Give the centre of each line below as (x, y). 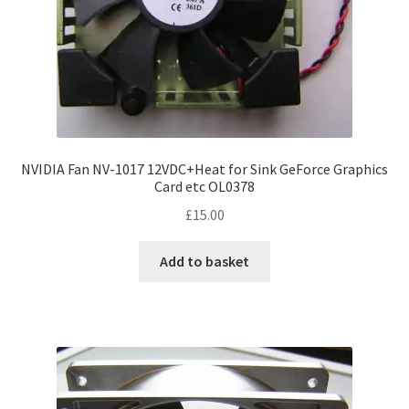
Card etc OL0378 (204, 187)
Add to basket (204, 261)
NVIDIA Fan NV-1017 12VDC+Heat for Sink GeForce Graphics (204, 169)
